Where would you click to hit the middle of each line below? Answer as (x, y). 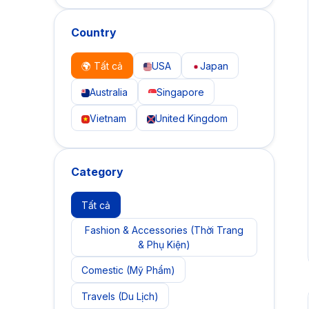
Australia (109, 92)
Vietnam (108, 118)
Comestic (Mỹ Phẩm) (128, 270)
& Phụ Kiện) (164, 245)
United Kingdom (191, 118)
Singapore (180, 92)
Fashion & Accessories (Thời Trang (164, 230)
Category (97, 172)
